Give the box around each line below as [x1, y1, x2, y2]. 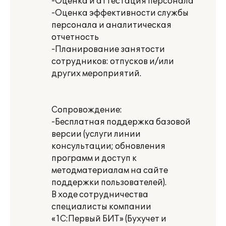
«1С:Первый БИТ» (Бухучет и [51, 214, 166, 224]
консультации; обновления [51, 141, 165, 151]
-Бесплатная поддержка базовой [51, 117, 191, 127]
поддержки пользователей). [51, 178, 166, 188]
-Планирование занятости [51, 44, 165, 54]
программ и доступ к [51, 153, 137, 163]
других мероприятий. [51, 69, 141, 79]
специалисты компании [51, 202, 151, 212]
